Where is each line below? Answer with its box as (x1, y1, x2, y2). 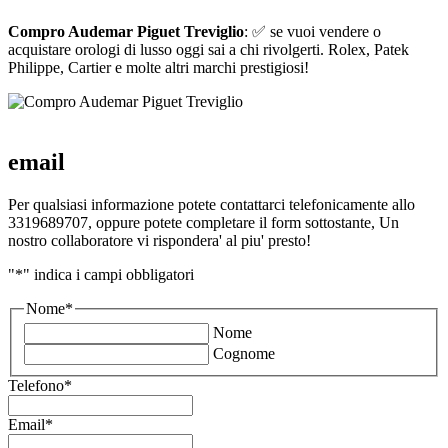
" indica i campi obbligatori (23, 265, 194, 283)
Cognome (213, 345, 275, 363)
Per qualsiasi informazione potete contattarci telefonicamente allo (8, 195, 415, 213)
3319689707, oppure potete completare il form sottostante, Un (8, 213, 399, 231)
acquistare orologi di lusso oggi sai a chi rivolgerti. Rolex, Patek (8, 40, 409, 58)
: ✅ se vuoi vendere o (244, 22, 381, 40)
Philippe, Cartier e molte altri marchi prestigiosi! (8, 58, 309, 76)
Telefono (8, 377, 64, 395)
